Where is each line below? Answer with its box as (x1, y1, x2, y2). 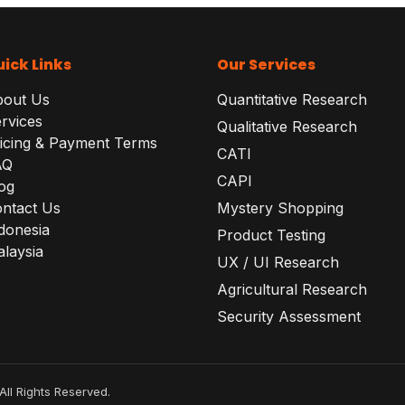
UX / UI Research (216, 253, 339, 271)
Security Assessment (216, 307, 361, 325)
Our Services (216, 54, 316, 75)
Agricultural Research (216, 280, 367, 298)
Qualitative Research (216, 118, 357, 136)
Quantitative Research (216, 90, 367, 108)
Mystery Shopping (216, 199, 344, 217)
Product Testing (216, 226, 325, 244)
